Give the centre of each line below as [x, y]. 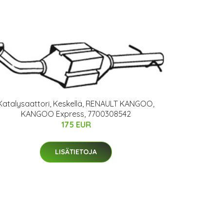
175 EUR [76, 125]
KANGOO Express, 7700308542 [76, 114]
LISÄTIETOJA [76, 152]
